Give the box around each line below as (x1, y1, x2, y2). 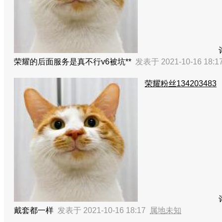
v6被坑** (101, 57, 135, 66)
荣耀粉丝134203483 (145, 79, 217, 88)
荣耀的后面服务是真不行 (14, 57, 101, 66)
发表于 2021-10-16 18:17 (57, 206, 150, 215)
